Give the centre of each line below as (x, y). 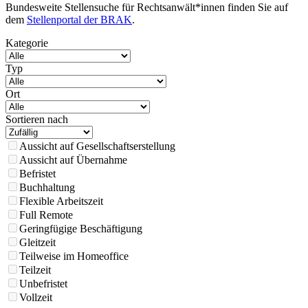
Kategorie (27, 43)
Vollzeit (36, 297)
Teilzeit (35, 269)
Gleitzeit (37, 242)
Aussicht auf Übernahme (73, 159)
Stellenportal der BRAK (79, 19)
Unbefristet (43, 283)
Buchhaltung (47, 187)
